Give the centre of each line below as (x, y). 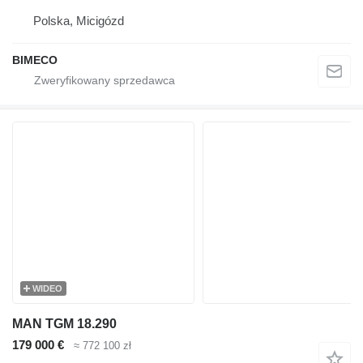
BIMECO (35, 60)
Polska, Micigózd (79, 21)
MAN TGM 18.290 (64, 324)
